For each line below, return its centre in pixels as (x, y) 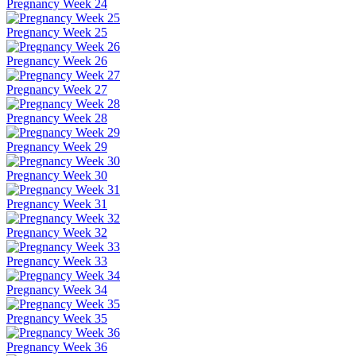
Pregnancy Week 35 (57, 319)
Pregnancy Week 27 (57, 90)
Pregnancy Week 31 (57, 204)
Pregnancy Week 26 (57, 61)
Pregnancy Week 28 (57, 118)
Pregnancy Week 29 (57, 147)
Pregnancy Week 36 (57, 347)
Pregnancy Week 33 (57, 261)
